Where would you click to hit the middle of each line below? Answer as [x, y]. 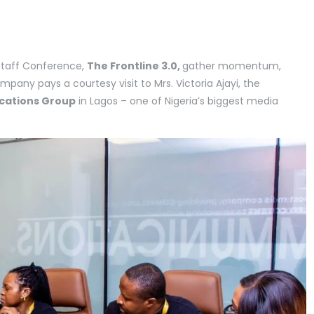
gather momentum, [232, 66]
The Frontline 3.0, [135, 66]
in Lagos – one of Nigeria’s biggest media [177, 101]
